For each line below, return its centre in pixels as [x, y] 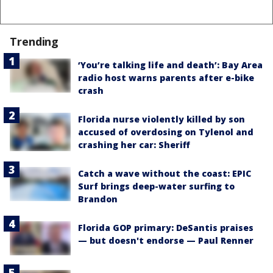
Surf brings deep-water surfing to [156, 186]
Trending [34, 41]
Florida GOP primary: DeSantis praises [166, 227]
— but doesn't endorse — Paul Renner [166, 240]
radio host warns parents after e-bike [166, 77]
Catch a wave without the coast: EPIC [165, 173]
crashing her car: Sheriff [134, 144]
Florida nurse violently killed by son [161, 119]
